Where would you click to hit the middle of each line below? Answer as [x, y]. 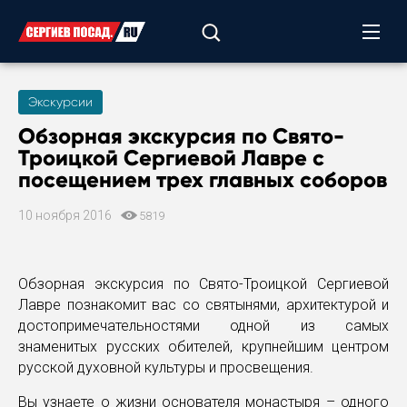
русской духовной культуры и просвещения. [166, 367]
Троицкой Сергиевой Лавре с [171, 158]
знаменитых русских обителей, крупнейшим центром [203, 347]
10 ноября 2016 [66, 215]
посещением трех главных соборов [203, 179]
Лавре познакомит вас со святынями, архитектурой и [203, 305]
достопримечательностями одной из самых [203, 326]
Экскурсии [60, 102]
